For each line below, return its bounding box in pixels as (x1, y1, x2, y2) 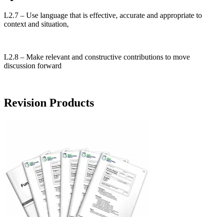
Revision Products (4, 96, 94, 109)
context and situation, (4, 20, 71, 29)
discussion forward (4, 62, 62, 70)
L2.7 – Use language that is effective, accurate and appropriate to (4, 11, 202, 20)
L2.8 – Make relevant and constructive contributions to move (4, 53, 190, 62)
